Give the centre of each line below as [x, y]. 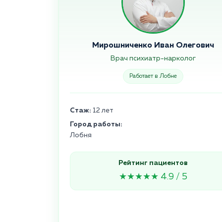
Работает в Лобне [153, 77]
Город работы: [96, 125]
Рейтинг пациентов [153, 163]
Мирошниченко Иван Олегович [153, 46]
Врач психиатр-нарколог [153, 59]
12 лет [102, 111]
